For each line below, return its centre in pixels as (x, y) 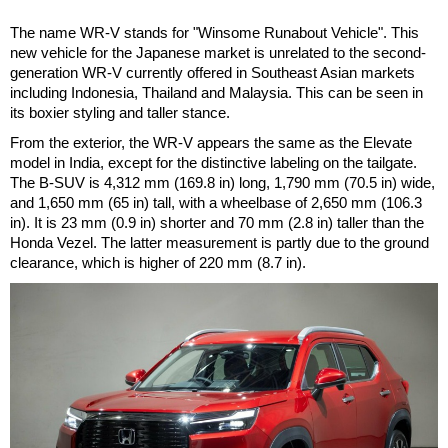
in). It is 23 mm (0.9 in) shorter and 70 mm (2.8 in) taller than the (217, 222)
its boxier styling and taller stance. (120, 112)
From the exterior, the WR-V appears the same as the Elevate (211, 142)
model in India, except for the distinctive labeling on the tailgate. (213, 162)
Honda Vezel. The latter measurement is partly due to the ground (219, 242)
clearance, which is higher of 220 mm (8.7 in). (158, 262)
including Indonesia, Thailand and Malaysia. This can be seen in (216, 92)
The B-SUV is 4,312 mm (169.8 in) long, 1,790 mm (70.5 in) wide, (222, 182)
